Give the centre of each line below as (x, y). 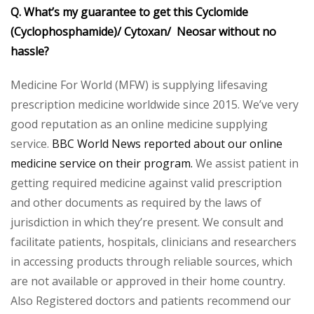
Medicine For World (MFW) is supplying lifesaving (139, 84)
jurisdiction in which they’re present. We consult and (147, 222)
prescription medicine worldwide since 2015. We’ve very (155, 104)
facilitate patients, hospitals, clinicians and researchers (153, 241)
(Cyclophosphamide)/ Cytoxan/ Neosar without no (143, 31)
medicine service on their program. (102, 163)
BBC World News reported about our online (167, 143)
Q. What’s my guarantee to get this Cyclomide (129, 12)
